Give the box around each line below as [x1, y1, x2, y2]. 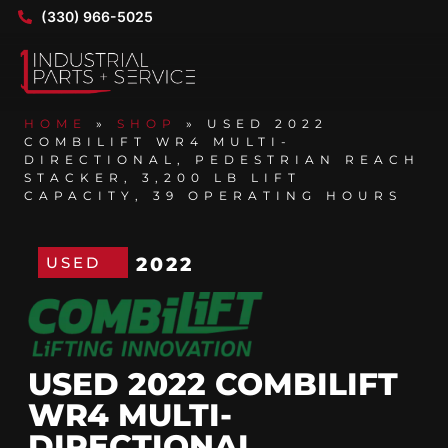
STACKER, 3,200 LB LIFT [24, 170, 301, 186]
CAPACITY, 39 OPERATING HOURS [24, 188, 402, 204]
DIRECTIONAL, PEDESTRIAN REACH [24, 152, 420, 168]
